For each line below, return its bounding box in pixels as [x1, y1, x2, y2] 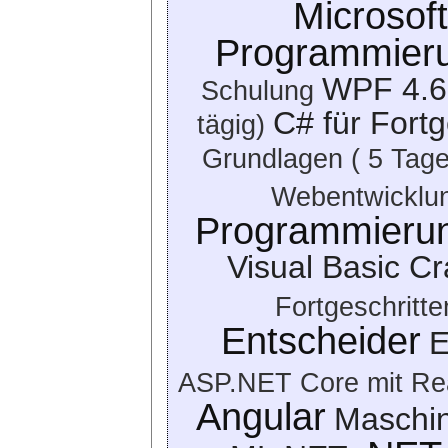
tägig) [196, 109, 265, 140]
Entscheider [220, 319, 421, 362]
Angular [195, 395, 326, 438]
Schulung [201, 75, 314, 106]
